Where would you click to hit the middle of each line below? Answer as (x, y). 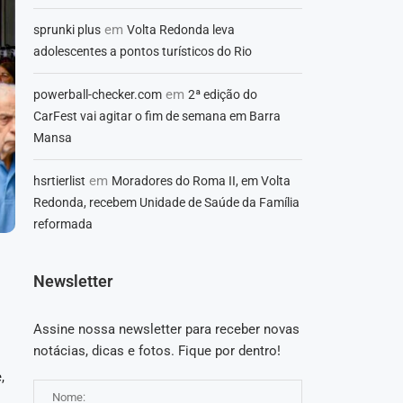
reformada (63, 224)
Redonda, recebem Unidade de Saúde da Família (166, 203)
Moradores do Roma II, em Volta (201, 181)
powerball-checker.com (97, 95)
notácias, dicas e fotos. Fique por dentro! (157, 351)
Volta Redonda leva (180, 30)
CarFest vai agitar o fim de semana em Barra (157, 116)
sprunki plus (67, 30)
